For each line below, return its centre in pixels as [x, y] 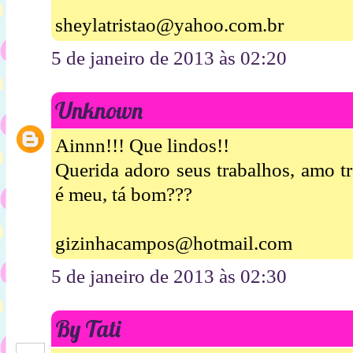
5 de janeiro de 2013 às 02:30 [169, 277]
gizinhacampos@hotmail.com [174, 243]
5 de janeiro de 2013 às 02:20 [169, 58]
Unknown [99, 110]
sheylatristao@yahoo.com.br [169, 24]
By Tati [88, 329]
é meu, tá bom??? [124, 195]
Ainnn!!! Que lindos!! [142, 146]
